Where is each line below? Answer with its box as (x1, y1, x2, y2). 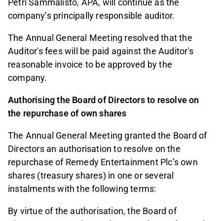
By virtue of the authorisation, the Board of (8, 205, 177, 216)
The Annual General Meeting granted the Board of (8, 130, 207, 141)
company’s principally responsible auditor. (8, 10, 175, 21)
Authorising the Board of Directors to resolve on (8, 94, 199, 105)
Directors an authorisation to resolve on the (8, 143, 181, 154)
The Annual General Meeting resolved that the (8, 32, 192, 43)
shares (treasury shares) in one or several (8, 170, 174, 181)
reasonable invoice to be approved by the (8, 59, 173, 70)
